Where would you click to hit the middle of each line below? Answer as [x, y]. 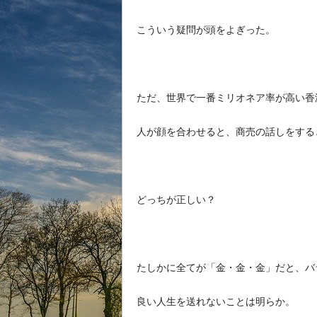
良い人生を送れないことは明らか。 [216, 302]
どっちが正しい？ [176, 200]
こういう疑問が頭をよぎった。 [206, 30]
